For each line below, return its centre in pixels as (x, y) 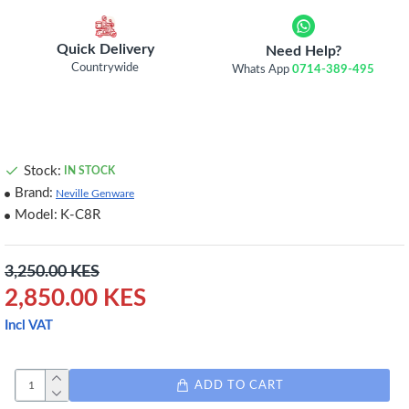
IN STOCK (89, 171)
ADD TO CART (239, 385)
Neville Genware (95, 193)
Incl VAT (29, 325)
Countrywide (105, 68)
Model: (36, 215)
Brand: (34, 193)
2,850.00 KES (75, 299)
